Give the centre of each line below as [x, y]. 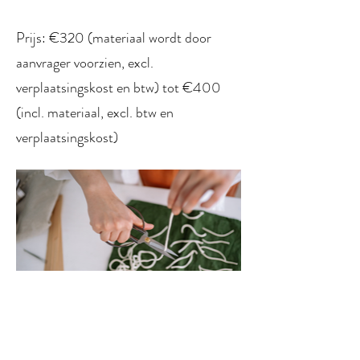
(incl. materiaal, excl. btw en [95, 112]
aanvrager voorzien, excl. [85, 63]
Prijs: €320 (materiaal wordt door [114, 38]
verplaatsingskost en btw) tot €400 [119, 88]
